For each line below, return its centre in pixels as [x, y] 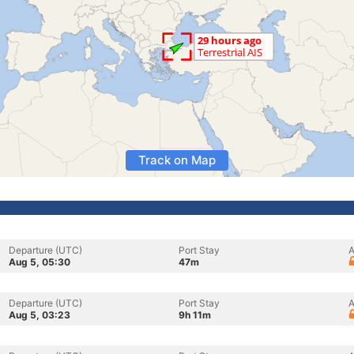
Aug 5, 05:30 [40, 262]
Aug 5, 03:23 [40, 315]
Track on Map [177, 160]
